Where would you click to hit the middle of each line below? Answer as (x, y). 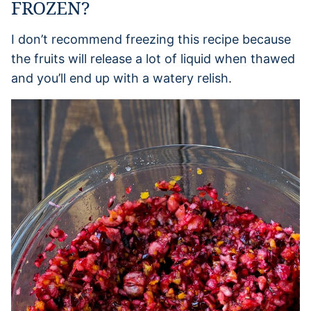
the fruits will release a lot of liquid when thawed (153, 58)
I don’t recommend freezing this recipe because (151, 39)
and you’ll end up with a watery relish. (121, 78)
